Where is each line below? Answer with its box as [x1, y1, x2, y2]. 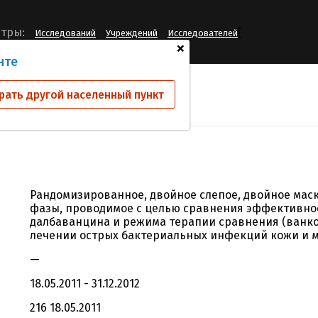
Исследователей [168, 28, 238, 39]
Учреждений [106, 28, 158, 39]
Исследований [35, 28, 96, 39]
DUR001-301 [20, 86, 75, 98]
